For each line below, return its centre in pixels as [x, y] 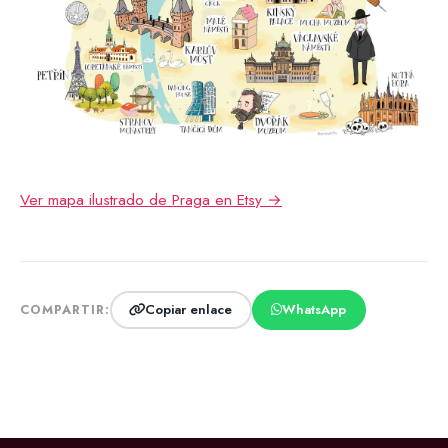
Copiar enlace [189, 310]
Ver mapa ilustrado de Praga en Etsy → [151, 199]
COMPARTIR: [65, 309]
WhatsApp [314, 310]
